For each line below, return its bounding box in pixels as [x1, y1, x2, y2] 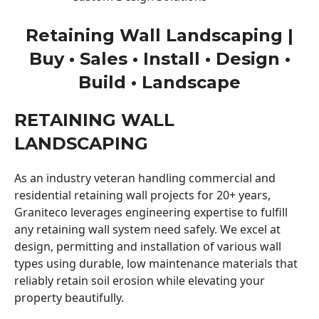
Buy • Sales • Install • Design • [28, 48, 291, 69]
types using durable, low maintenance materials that [14, 255, 298, 271]
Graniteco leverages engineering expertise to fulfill [14, 204, 288, 220]
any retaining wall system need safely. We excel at [14, 221, 281, 237]
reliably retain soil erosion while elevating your [14, 272, 265, 288]
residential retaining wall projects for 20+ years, [14, 187, 271, 203]
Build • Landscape [78, 71, 241, 93]
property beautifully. [14, 289, 124, 305]
